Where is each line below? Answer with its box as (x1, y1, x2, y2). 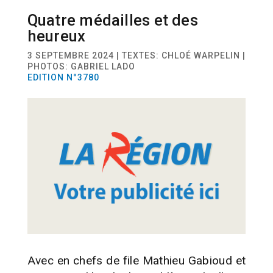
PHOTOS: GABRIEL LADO (27, 61, 135, 71)
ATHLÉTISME (217, 24, 263, 33)
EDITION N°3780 (27, 72, 99, 82)
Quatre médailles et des (27, 10, 198, 29)
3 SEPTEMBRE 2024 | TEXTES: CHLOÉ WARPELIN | (27, 50, 246, 60)
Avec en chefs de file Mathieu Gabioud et (27, 253, 246, 268)
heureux (27, 26, 86, 45)
